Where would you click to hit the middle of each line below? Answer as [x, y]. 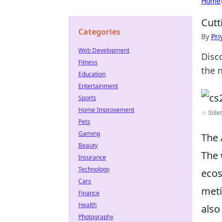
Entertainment [98, 86]
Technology [94, 169]
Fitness [88, 62]
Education [92, 74]
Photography [96, 217]
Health [87, 205]
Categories [99, 32]
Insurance [92, 157]
